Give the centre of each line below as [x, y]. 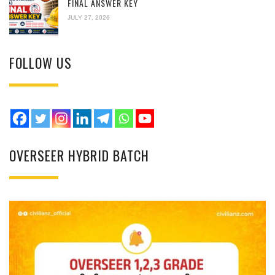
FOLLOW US [41, 62]
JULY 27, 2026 [89, 17]
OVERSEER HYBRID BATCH [79, 155]
